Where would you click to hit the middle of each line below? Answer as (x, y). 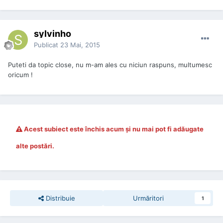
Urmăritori (148, 198)
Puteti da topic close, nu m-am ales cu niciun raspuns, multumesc (110, 64)
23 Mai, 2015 (80, 45)
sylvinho (53, 33)
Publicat (47, 45)
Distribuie (59, 198)
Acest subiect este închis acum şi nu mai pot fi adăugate (113, 129)
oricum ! (20, 74)
